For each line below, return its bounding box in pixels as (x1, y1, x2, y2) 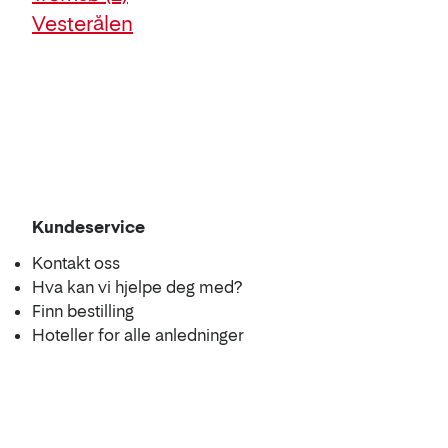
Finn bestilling (32, 301, 134, 321)
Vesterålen (32, 11, 133, 36)
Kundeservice (32, 217, 145, 237)
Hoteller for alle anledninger (32, 325, 244, 345)
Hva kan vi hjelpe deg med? (32, 277, 242, 297)
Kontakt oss (32, 253, 120, 273)
